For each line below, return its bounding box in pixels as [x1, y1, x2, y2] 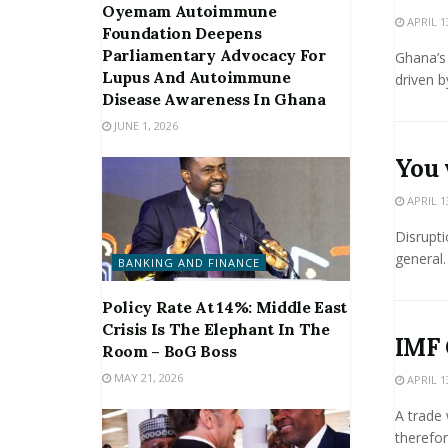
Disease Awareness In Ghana [102, 89, 326, 110]
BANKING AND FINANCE [118, 255, 260, 270]
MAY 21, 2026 [111, 370, 183, 385]
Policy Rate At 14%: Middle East [102, 297, 348, 317]
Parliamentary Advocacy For [102, 45, 326, 66]
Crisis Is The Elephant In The [102, 319, 330, 339]
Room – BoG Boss [102, 341, 237, 361]
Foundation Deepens [102, 23, 262, 44]
